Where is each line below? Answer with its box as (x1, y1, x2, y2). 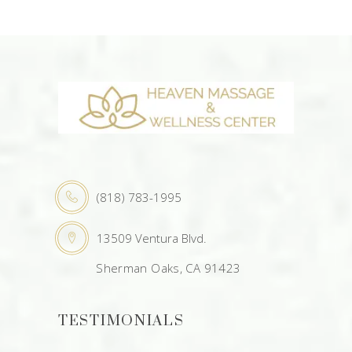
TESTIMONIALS (58, 312, 185, 330)
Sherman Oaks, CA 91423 (58, 260, 241, 276)
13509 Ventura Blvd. (97, 230, 207, 246)
